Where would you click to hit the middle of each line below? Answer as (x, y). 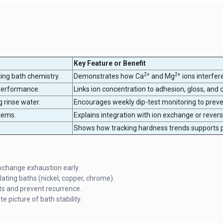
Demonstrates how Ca (109, 76)
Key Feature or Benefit (110, 63)
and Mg (162, 76)
